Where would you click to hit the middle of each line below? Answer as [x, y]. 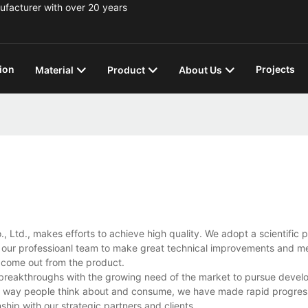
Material [54, 70]
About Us [200, 70]
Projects [275, 69]
